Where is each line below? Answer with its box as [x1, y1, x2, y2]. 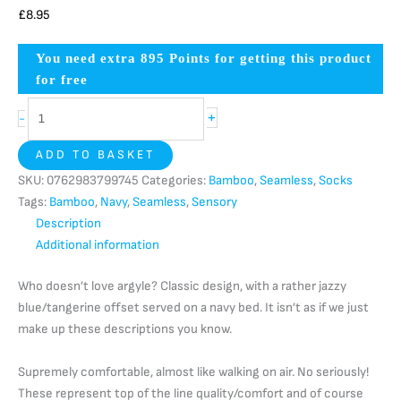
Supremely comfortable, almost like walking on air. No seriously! [18, 364, 369, 380]
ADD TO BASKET [36, 148, 155, 163]
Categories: [141, 173, 209, 189]
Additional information [36, 237, 159, 253]
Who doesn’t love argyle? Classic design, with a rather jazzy [18, 278, 346, 294]
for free [36, 73, 88, 88]
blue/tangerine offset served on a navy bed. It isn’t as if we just [18, 300, 369, 316]
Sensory [192, 194, 237, 210]
